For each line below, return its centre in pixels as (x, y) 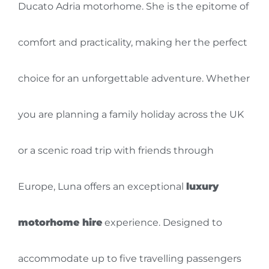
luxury (202, 186)
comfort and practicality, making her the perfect (133, 42)
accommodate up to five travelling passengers (130, 258)
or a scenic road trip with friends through (116, 150)
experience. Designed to (162, 222)
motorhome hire (60, 222)
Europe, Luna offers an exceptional (102, 186)
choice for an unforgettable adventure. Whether (134, 78)
